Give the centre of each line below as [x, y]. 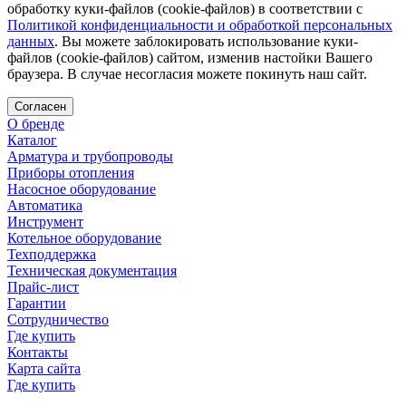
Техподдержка [52, 254]
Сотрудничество [58, 319]
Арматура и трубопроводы [90, 156]
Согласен [40, 106]
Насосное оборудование [82, 188]
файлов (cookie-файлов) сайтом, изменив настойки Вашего [190, 57]
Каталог [32, 140]
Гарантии [37, 303]
